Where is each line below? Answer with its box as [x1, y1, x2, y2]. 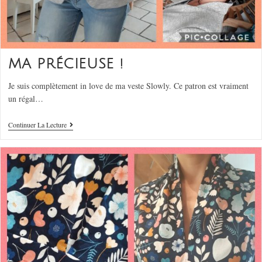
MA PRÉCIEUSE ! [8, 56, 124, 72]
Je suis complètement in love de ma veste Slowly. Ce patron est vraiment [8, 80, 249, 92]
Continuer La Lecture [8, 120, 67, 130]
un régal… [8, 93, 43, 105]
